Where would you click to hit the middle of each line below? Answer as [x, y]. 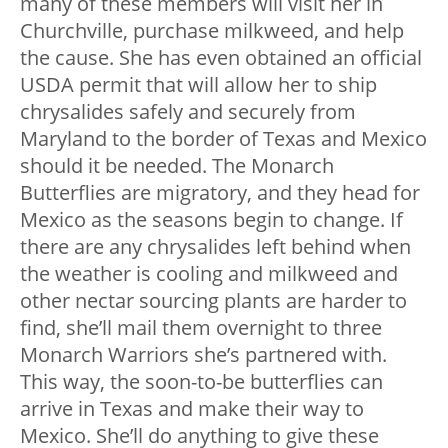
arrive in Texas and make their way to [192, 409]
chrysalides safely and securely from [188, 112]
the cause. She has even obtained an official [221, 58]
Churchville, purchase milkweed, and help [212, 31]
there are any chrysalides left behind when [215, 247]
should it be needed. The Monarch [177, 166]
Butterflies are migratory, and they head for [220, 193]
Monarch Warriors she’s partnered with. [203, 355]
